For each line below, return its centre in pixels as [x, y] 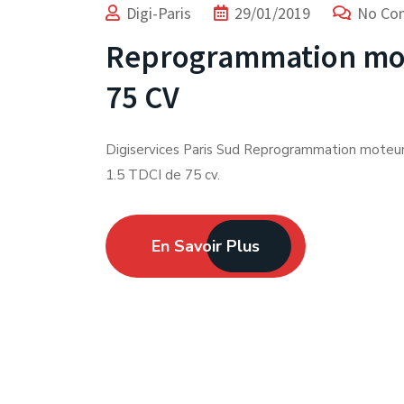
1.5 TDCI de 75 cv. [163, 175]
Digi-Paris [159, 13]
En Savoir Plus [206, 246]
